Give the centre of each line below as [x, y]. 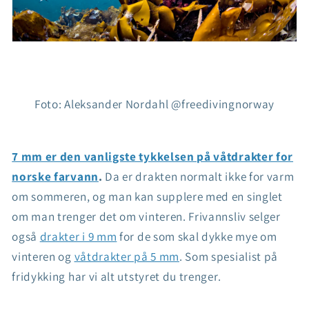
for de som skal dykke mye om [197, 236]
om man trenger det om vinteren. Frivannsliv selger [146, 216]
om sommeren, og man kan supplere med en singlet [147, 196]
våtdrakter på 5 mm [127, 256]
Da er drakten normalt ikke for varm [198, 176]
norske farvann [55, 176]
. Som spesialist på [229, 256]
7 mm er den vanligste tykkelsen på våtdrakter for [153, 156]
